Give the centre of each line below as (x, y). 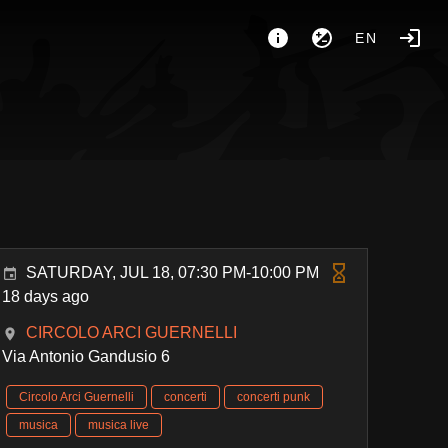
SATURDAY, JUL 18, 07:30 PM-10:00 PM (173, 272)
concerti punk (274, 397)
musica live (119, 425)
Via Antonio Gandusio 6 (86, 356)
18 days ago (46, 296)
